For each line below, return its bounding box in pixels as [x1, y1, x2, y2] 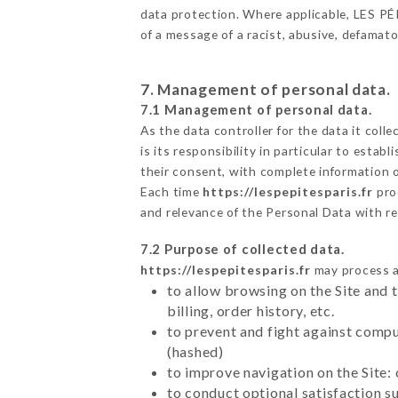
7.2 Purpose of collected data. [139, 241, 345, 257]
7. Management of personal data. [139, 79, 391, 99]
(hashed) [166, 342, 224, 360]
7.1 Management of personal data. [139, 101, 372, 117]
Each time [139, 183, 203, 199]
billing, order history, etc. [166, 301, 335, 319]
